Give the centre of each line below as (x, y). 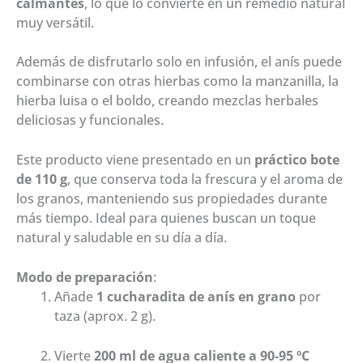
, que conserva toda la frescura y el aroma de (205, 179)
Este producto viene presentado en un (135, 160)
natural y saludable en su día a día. (122, 238)
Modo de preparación (85, 277)
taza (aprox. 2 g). (105, 316)
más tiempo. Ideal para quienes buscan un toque (166, 218)
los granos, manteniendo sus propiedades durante (172, 199)
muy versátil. (55, 22)
